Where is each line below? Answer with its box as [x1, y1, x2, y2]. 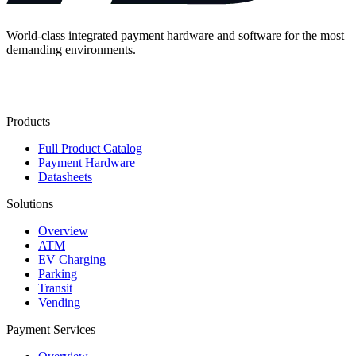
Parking [38, 266, 77, 281]
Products [6, 114, 50, 128]
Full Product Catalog [38, 141, 142, 155]
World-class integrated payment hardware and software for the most [6, 28, 344, 42]
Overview [38, 223, 88, 238]
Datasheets [38, 169, 92, 184]
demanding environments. [6, 42, 136, 56]
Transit [38, 281, 72, 295]
